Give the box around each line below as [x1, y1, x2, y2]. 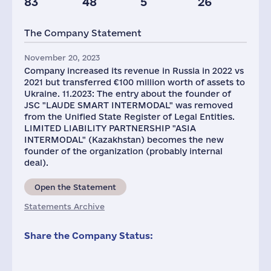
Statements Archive [24, 202, 105, 211]
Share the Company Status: [24, 230, 153, 241]
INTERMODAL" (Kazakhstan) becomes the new [24, 135, 224, 145]
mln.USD [33, 18, 64, 26]
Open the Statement [34, 183, 116, 191]
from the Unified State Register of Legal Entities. [24, 112, 235, 122]
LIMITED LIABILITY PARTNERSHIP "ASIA [24, 123, 196, 133]
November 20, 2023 [24, 53, 100, 62]
